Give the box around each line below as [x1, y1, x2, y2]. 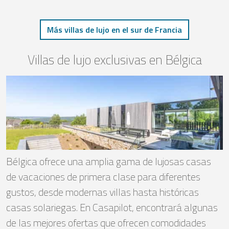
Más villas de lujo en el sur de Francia [47, 23, 182, 36]
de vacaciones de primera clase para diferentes [6, 169, 200, 185]
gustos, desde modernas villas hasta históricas [6, 184, 199, 200]
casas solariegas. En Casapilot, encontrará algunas [6, 199, 218, 216]
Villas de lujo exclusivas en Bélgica [27, 49, 202, 70]
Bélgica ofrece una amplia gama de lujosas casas [6, 153, 211, 170]
